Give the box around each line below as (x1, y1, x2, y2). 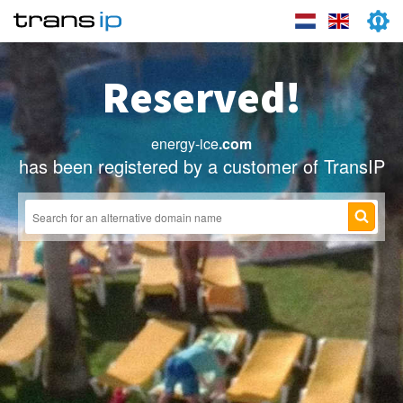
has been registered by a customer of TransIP (18, 153, 385, 179)
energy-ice (151, 133, 219, 154)
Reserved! (102, 70, 301, 124)
